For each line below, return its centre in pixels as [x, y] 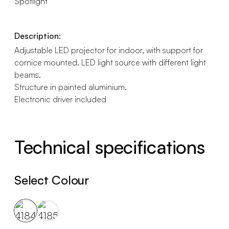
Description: [38, 36]
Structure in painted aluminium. [71, 87]
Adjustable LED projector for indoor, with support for [109, 50]
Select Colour [52, 180]
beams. [28, 75]
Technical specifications [110, 147]
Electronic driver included [60, 99]
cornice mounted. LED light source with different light [110, 62]
